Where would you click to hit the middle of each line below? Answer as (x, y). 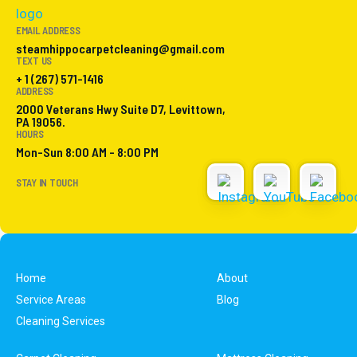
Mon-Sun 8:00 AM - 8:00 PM (87, 151)
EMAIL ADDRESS (48, 30)
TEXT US (34, 60)
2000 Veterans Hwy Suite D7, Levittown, (121, 108)
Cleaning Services (61, 321)
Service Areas (51, 299)
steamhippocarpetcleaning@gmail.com (120, 48)
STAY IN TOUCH (47, 182)
